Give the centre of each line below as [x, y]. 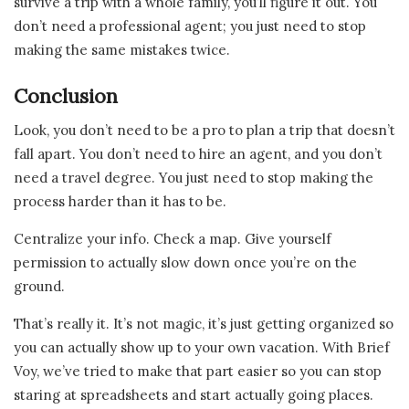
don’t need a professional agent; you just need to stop [190, 26]
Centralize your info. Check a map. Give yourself [173, 239]
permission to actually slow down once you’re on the [185, 263]
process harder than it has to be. [120, 202]
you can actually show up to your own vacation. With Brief [202, 348]
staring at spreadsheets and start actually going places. [194, 395]
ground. [39, 287]
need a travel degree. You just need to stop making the [194, 178]
